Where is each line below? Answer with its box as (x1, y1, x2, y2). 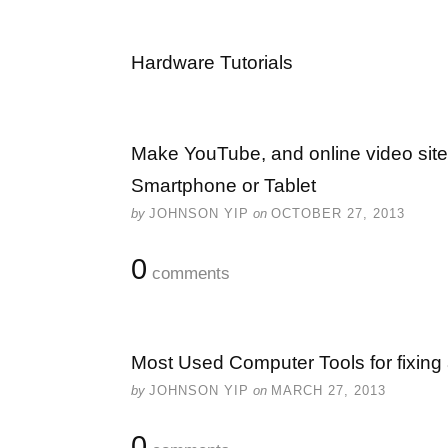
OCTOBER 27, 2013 (271, 206, 405, 221)
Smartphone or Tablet (131, 175, 316, 196)
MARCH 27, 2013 (271, 383, 386, 398)
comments (147, 264, 230, 283)
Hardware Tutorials (131, 52, 293, 73)
